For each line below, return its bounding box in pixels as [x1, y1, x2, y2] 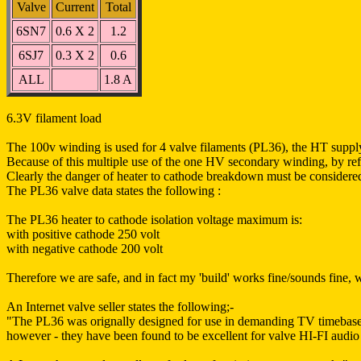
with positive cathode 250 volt [6, 226, 160, 241]
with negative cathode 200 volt [6, 241, 163, 255]
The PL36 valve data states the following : [6, 183, 221, 197]
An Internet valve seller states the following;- [6, 299, 234, 313]
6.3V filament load [6, 110, 102, 125]
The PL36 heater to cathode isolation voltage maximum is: [6, 212, 302, 226]
